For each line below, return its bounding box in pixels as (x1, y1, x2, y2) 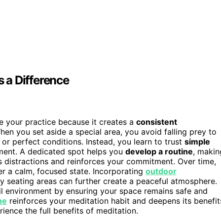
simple (184, 137, 210, 147)
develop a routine (125, 147, 193, 157)
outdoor (146, 166, 177, 177)
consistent (136, 117, 177, 127)
